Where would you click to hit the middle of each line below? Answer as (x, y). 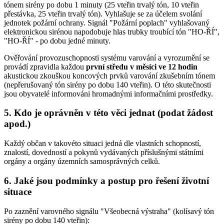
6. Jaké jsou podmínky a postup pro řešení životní (106, 180)
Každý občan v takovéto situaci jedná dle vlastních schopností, (102, 143)
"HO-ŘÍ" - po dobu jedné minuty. (57, 40)
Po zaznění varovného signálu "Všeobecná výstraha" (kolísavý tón (109, 211)
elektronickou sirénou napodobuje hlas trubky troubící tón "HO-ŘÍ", (112, 31)
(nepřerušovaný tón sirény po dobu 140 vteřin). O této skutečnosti (107, 84)
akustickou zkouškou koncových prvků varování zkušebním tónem (109, 75)
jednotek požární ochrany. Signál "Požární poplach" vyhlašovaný (107, 22)
